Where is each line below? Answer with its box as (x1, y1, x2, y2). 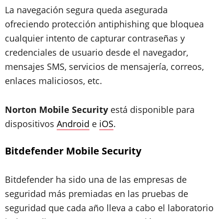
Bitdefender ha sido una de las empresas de (5, 174, 187, 185)
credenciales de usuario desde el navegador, (5, 46, 188, 58)
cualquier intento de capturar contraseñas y (5, 32, 185, 44)
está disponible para (108, 104, 195, 115)
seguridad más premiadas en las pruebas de (5, 188, 188, 199)
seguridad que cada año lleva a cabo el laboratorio (5, 202, 214, 214)
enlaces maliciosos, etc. (5, 75, 102, 87)
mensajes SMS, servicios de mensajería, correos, (5, 61, 204, 72)
